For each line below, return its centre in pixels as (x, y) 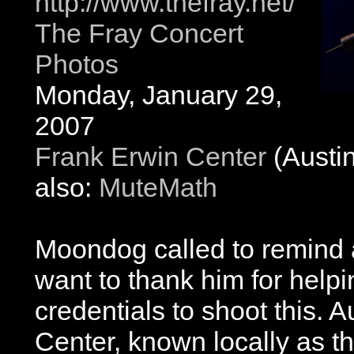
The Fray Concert (139, 33)
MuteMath (158, 187)
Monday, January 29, (158, 95)
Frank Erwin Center (151, 156)
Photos (77, 64)
